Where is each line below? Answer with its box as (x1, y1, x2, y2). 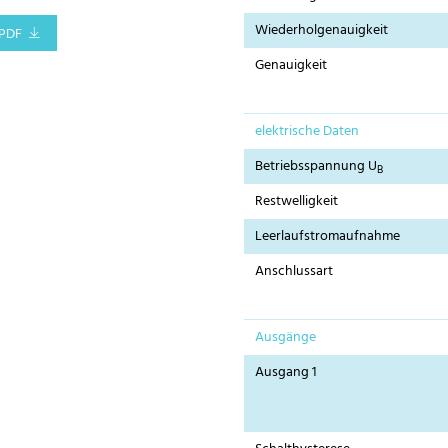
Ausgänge (255, 326, 317, 350)
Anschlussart (255, 260, 334, 284)
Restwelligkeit (255, 190, 339, 214)
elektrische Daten (255, 120, 360, 144)
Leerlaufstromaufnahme (255, 225, 401, 249)
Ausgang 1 (255, 361, 318, 385)
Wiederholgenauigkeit (255, 19, 389, 43)
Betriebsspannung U (255, 155, 378, 179)
